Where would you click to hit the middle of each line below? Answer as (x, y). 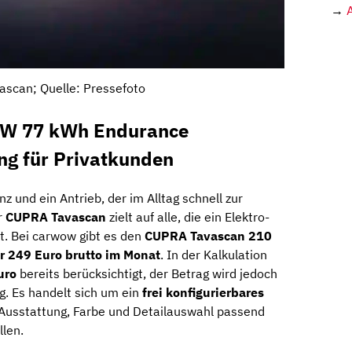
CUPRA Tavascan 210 (208, 236)
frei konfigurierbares (203, 293)
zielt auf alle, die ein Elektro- (188, 217)
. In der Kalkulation (214, 255)
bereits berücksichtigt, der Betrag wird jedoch (147, 274)
